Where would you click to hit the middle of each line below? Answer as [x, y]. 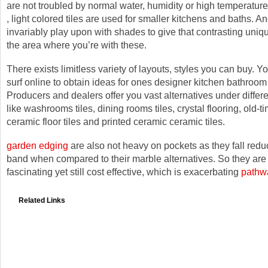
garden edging [37, 145]
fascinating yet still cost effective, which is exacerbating [124, 172]
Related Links [42, 200]
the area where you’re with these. [77, 45]
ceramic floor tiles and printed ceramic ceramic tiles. [116, 121]
